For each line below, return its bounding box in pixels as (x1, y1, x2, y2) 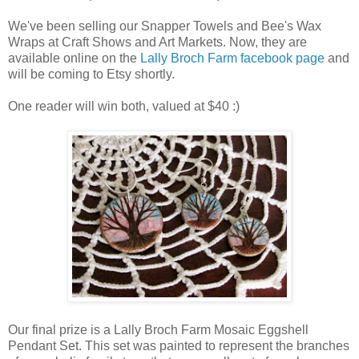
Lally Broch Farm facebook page (140, 50, 325, 65)
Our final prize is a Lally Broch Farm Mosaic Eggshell (8, 322, 309, 337)
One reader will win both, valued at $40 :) (8, 99, 240, 113)
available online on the (8, 50, 140, 65)
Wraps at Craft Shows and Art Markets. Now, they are (8, 34, 307, 49)
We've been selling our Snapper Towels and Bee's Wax (8, 18, 321, 33)
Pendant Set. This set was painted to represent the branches (8, 338, 349, 353)
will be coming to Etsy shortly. (8, 67, 175, 81)
